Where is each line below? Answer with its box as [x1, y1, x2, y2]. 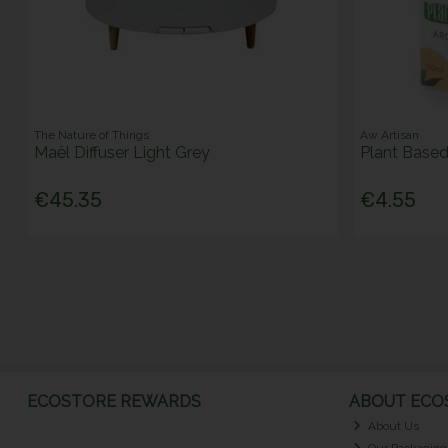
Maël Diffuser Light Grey [34, 143, 211, 163]
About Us [364, 419, 419, 434]
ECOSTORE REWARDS [26, 391, 201, 411]
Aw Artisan [359, 128, 419, 143]
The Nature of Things [34, 128, 150, 143]
